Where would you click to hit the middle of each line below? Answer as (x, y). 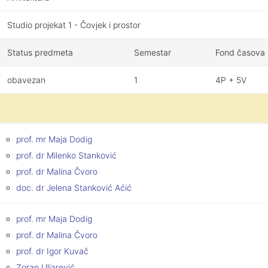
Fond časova (240, 52)
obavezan (26, 80)
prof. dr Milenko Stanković (66, 155)
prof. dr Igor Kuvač (52, 251)
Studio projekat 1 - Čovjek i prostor (74, 25)
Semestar (153, 52)
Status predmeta (40, 52)
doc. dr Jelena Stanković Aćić (74, 188)
